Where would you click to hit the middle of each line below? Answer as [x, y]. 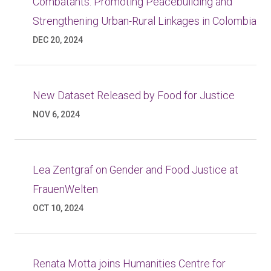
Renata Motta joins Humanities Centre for [129, 263]
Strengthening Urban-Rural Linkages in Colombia [145, 21]
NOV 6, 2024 [56, 114]
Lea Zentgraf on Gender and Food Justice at [135, 170]
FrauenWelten [65, 189]
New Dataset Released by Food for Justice [134, 95]
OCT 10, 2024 [58, 208]
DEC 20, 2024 [58, 40]
